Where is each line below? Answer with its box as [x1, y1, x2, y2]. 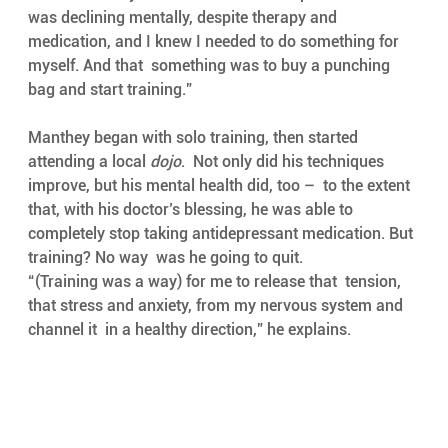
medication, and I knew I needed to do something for [27, 32, 403, 52]
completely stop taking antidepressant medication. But [27, 224, 417, 244]
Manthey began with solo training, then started [27, 128, 362, 148]
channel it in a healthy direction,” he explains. [27, 320, 355, 340]
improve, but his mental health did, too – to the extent [27, 176, 414, 196]
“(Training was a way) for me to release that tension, [27, 272, 405, 292]
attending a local [27, 152, 150, 172]
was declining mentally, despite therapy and [27, 8, 345, 28]
